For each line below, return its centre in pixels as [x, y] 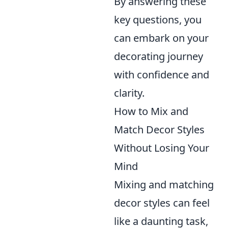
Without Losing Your [162, 148]
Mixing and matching [164, 184]
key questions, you [158, 19]
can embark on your [161, 38]
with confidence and [162, 74]
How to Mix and [151, 111]
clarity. [129, 93]
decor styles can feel [162, 203]
